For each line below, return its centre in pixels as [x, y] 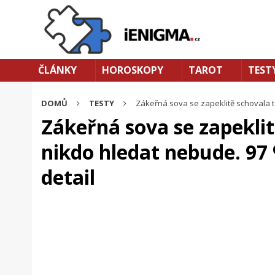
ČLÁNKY [57, 70]
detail [68, 177]
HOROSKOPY [133, 70]
